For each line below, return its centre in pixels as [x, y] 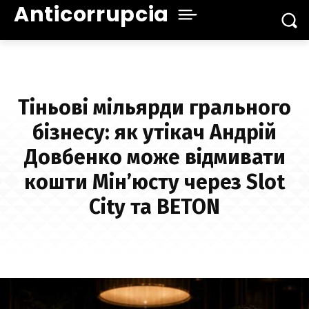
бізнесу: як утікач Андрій [154, 133]
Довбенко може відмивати [154, 158]
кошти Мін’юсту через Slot [154, 182]
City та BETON [154, 207]
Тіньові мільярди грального [154, 108]
